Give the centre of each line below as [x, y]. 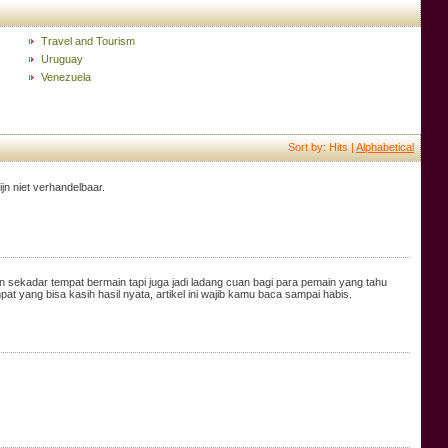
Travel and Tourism [87, 41]
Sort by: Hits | [321, 147]
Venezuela [65, 77]
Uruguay [61, 59]
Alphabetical [384, 147]
